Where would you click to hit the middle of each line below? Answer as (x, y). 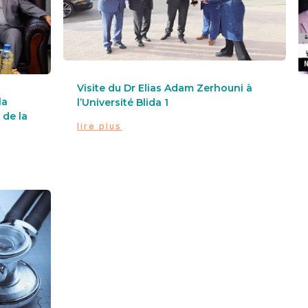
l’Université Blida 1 (123, 103)
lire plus (100, 126)
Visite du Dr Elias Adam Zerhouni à (165, 88)
